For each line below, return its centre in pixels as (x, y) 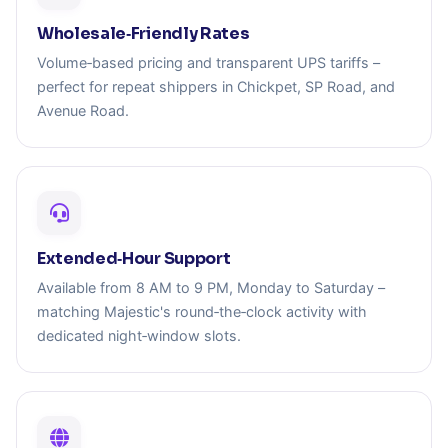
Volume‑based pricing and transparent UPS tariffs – (208, 62)
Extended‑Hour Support (134, 258)
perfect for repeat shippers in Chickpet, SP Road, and (216, 86)
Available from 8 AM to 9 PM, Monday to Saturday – (211, 287)
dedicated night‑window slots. (139, 335)
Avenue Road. (83, 110)
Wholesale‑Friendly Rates (143, 33)
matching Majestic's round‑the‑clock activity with (202, 311)
